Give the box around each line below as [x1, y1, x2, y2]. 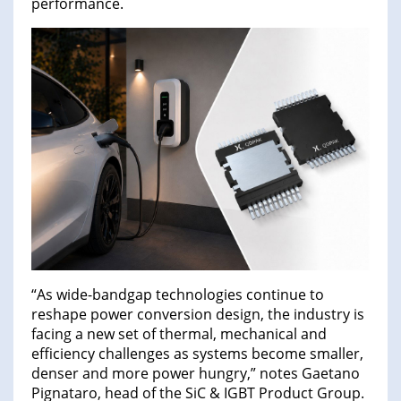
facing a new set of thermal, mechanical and [31, 323, 327, 344]
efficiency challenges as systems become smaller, [31, 343, 363, 363]
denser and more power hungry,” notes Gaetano [31, 363, 360, 383]
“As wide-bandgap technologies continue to [31, 284, 324, 304]
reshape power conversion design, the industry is [31, 303, 364, 324]
